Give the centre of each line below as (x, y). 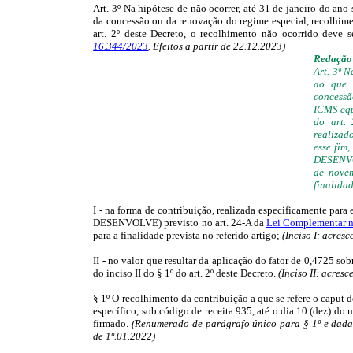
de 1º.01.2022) (124, 336)
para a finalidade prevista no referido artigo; (187, 235)
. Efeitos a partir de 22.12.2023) (217, 46)
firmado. (113, 323)
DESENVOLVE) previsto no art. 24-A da (180, 222)
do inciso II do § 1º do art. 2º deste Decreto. (185, 273)
